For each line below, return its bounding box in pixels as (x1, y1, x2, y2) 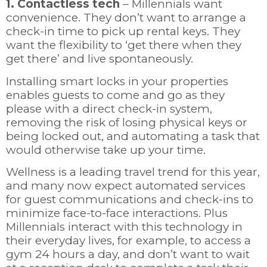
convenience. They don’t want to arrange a (6, 11, 246, 25)
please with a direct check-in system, (6, 101, 212, 116)
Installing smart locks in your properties (6, 74, 228, 88)
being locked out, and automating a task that (6, 129, 260, 143)
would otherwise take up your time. (6, 142, 209, 157)
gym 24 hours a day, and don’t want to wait (6, 247, 250, 262)
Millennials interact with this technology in (6, 220, 243, 234)
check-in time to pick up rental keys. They (6, 24, 240, 39)
